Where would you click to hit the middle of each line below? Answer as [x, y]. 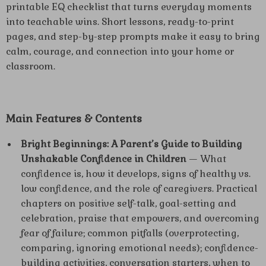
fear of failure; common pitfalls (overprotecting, [130, 233]
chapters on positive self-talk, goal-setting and [129, 203]
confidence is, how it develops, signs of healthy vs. [136, 174]
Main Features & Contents [74, 118]
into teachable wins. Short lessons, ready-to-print [120, 22]
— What [206, 159]
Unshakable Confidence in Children [104, 159]
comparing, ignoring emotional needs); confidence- [140, 248]
